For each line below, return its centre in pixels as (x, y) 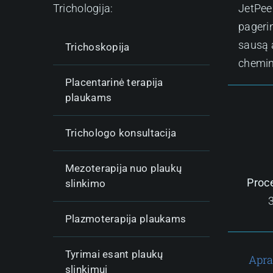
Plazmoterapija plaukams (126, 219)
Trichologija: (83, 9)
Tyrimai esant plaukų (114, 254)
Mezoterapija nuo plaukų (123, 168)
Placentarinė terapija (114, 83)
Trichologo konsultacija (121, 133)
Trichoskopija (97, 47)
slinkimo (85, 184)
